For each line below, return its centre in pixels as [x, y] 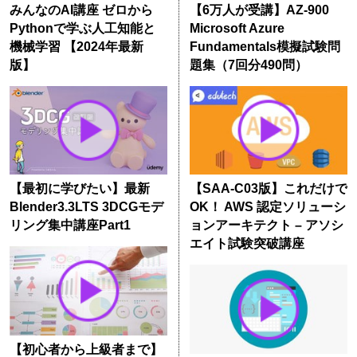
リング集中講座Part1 [70, 226]
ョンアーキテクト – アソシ [266, 226]
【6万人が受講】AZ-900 [259, 10]
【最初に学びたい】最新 [79, 189]
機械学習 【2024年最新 [76, 46]
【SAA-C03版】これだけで [268, 189]
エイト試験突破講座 [247, 244]
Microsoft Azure [237, 28]
